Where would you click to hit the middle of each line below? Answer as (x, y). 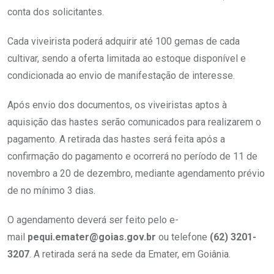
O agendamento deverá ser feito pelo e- (93, 220)
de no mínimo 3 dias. (51, 191)
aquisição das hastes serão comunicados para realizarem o (134, 122)
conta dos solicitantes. (56, 12)
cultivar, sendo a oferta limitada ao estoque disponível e (127, 59)
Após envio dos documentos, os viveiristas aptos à (117, 105)
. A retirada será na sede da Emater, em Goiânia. (130, 254)
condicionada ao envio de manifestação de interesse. (121, 76)
